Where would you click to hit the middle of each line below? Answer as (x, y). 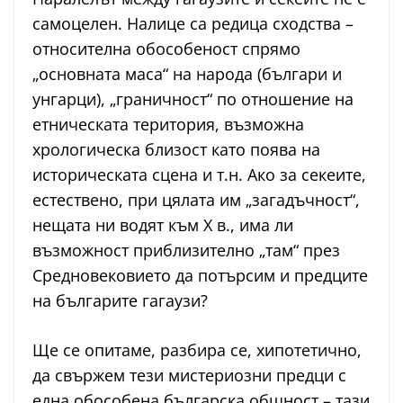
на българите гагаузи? (120, 301)
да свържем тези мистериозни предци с (189, 376)
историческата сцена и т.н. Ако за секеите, (199, 175)
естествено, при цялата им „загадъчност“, (196, 200)
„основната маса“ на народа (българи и (187, 74)
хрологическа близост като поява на (176, 150)
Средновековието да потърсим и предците (200, 276)
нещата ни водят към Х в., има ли (163, 225)
